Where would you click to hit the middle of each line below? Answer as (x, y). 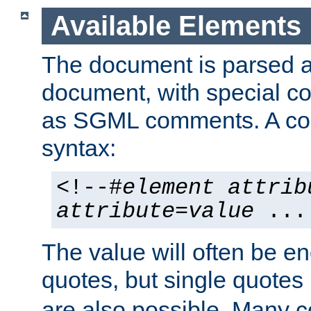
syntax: (79, 148)
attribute (116, 211)
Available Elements (176, 26)
